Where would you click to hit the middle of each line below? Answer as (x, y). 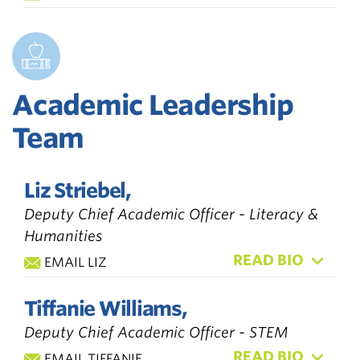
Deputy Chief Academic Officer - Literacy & (171, 214)
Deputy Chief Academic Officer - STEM (156, 332)
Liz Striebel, (78, 190)
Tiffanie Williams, (106, 308)
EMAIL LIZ (76, 262)
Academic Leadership (153, 104)
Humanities (63, 235)
